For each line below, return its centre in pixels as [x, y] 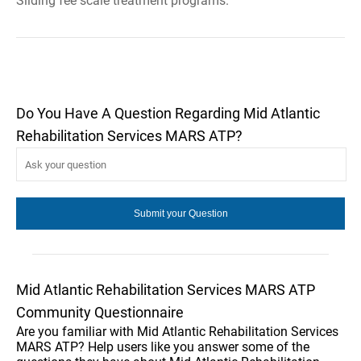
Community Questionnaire [100, 312]
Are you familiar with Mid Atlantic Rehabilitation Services [177, 332]
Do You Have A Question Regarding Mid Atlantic [168, 113]
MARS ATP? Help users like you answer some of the [163, 347]
